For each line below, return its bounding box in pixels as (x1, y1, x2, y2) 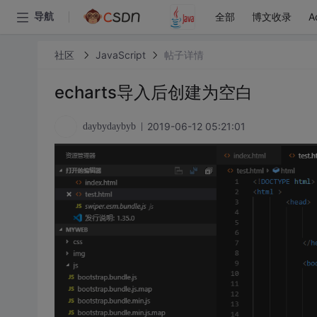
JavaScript (95, 48, 146, 61)
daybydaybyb (82, 121, 136, 132)
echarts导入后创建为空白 (54, 82, 253, 103)
